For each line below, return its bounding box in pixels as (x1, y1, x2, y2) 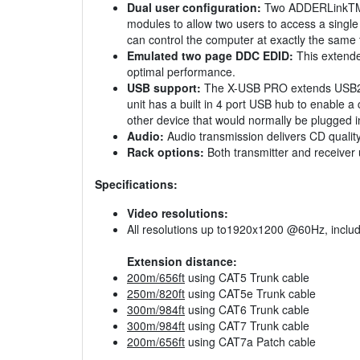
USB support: (127, 80, 201, 96)
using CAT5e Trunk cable (185, 285, 316, 302)
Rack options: (127, 144, 204, 161)
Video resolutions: (127, 205, 228, 222)
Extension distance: (127, 253, 237, 270)
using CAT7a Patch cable (185, 333, 316, 350)
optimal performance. (127, 63, 235, 80)
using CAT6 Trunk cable (185, 301, 309, 318)
